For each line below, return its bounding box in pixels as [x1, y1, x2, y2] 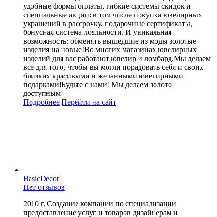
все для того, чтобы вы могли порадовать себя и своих [23, 62, 203, 71]
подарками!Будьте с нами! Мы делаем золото [23, 80, 172, 89]
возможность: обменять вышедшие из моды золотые [23, 36, 196, 45]
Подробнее [23, 97, 60, 106]
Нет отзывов [23, 183, 65, 191]
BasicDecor [23, 174, 59, 183]
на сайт [92, 97, 116, 106]
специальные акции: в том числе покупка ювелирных [23, 10, 202, 19]
